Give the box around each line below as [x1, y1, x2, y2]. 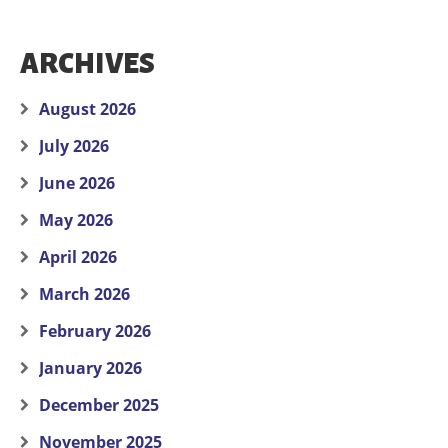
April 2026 [39, 246, 117, 269]
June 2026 [39, 172, 115, 195]
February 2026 [39, 320, 151, 343]
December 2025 [39, 394, 159, 417]
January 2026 [39, 357, 142, 380]
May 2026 [39, 209, 113, 232]
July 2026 [39, 135, 109, 158]
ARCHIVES [20, 49, 155, 80]
